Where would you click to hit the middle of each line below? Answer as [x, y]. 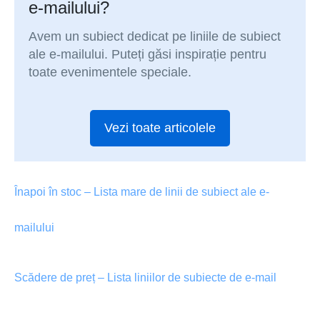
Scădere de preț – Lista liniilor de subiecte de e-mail [145, 277]
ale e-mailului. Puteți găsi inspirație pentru [148, 55]
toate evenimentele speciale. [110, 72]
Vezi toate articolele [160, 128]
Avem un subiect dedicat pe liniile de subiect [155, 37]
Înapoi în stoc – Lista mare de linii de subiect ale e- [142, 191]
